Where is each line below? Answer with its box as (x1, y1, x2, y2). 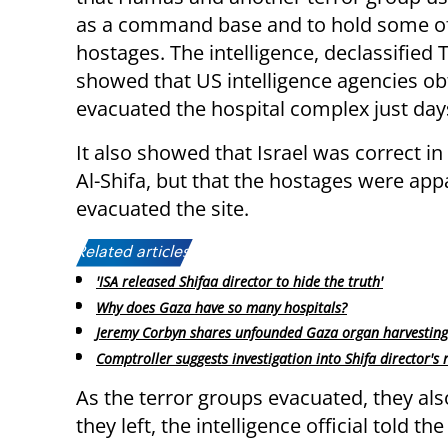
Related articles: (76, 244, 193, 261)
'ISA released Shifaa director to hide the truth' (96, 271, 383, 291)
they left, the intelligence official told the (76, 412, 444, 440)
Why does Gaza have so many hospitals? (96, 297, 347, 317)
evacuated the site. (76, 194, 249, 222)
